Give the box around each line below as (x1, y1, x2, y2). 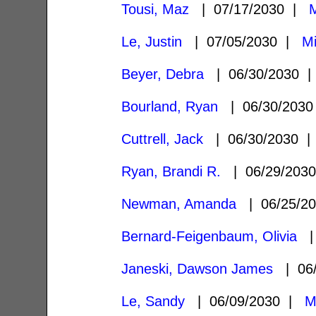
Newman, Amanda (121, 195, 237, 212)
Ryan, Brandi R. (121, 163, 221, 179)
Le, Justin (121, 33, 183, 49)
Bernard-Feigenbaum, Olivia (121, 228, 298, 244)
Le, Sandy (121, 293, 186, 309)
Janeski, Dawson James (121, 260, 274, 276)
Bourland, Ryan (121, 98, 219, 114)
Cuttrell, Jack (121, 130, 204, 147)
